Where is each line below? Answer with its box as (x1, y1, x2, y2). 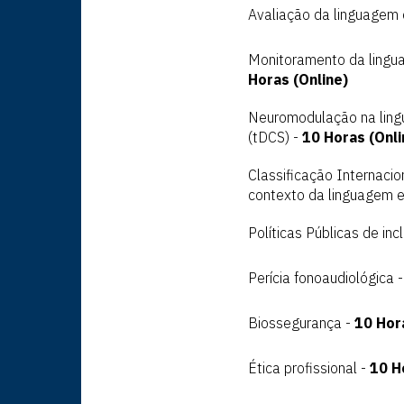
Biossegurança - (248, 314, 354, 333)
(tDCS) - (248, 128, 302, 147)
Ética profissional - (248, 359, 370, 378)
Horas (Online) (248, 70, 348, 89)
